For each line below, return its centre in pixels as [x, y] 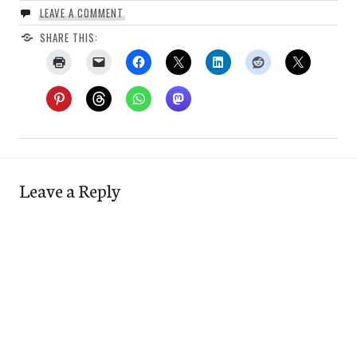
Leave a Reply [70, 189]
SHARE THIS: [69, 37]
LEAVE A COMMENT [81, 12]
